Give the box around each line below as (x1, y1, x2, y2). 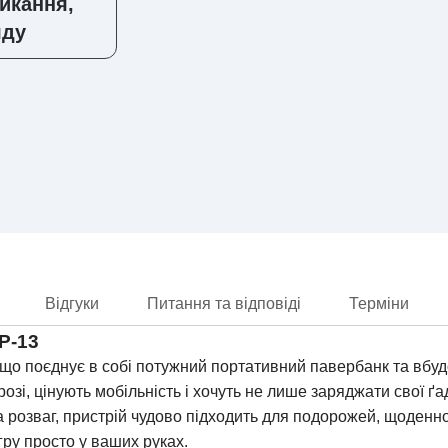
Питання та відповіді (147, 295, 301, 312)
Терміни (349, 295, 409, 312)
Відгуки (45, 295, 99, 312)
